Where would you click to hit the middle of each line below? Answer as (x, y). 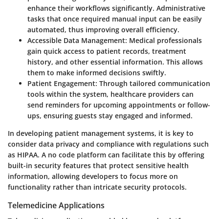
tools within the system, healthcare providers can (110, 94)
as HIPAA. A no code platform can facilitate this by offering (106, 155)
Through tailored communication (154, 84)
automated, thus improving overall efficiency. (103, 30)
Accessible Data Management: (77, 41)
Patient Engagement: (62, 84)
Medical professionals (164, 41)
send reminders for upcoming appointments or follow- (119, 105)
